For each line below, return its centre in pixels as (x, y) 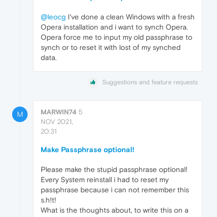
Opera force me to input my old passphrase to (116, 37)
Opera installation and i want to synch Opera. (114, 27)
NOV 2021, (57, 122)
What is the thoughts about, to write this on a (115, 210)
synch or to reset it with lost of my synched (111, 47)
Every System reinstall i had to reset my (105, 180)
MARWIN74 (59, 112)
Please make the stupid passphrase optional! (114, 170)
